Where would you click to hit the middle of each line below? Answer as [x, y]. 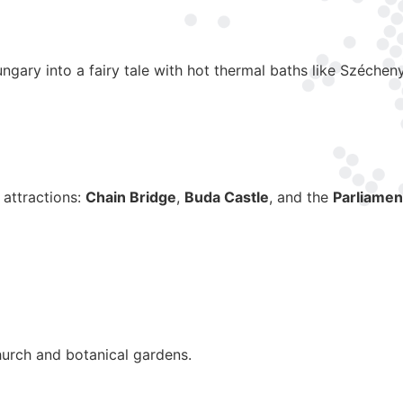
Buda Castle [227, 197]
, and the [301, 197]
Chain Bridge [131, 197]
